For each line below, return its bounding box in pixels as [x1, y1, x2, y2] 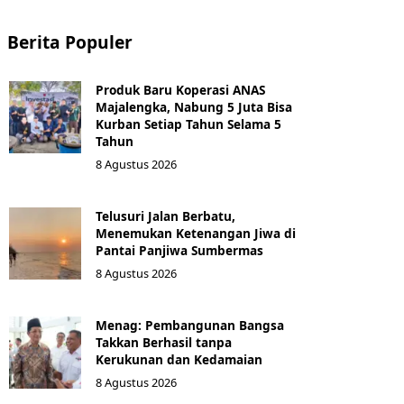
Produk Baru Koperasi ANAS [96, 81, 265, 98]
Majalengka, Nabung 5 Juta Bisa [96, 98, 292, 115]
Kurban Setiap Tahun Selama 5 [96, 115, 281, 133]
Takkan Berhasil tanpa [96, 334, 232, 351]
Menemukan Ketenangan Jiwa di [96, 225, 296, 242]
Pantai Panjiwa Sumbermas [96, 242, 263, 259]
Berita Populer [7, 30, 133, 54]
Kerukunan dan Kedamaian [96, 351, 262, 368]
